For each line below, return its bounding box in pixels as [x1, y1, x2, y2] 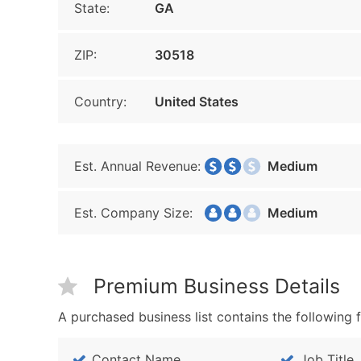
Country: [74, 93, 127, 110]
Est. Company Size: [74, 205, 193, 221]
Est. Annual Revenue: [74, 158, 201, 174]
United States [155, 93, 239, 110]
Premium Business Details [93, 274, 340, 298]
